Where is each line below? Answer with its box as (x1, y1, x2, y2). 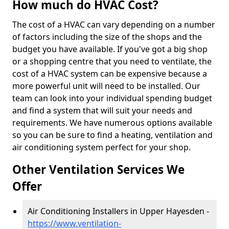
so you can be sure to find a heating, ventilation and (12, 129, 213, 141)
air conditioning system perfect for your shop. (12, 142, 191, 153)
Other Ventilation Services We (12, 162, 185, 177)
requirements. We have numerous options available (12, 117, 212, 128)
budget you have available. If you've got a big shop (12, 43, 208, 55)
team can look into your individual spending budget (12, 93, 212, 104)
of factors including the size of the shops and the (12, 31, 202, 42)
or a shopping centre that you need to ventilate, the (12, 56, 212, 67)
